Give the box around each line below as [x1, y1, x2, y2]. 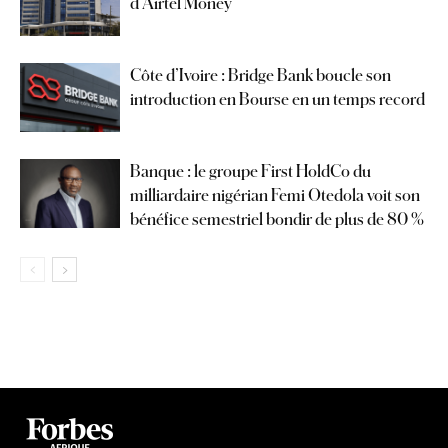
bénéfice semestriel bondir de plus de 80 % [130, 209, 424, 229]
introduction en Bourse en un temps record [130, 89, 425, 109]
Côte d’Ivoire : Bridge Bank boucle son [130, 65, 391, 85]
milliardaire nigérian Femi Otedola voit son [130, 185, 420, 205]
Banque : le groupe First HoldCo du [130, 161, 371, 181]
